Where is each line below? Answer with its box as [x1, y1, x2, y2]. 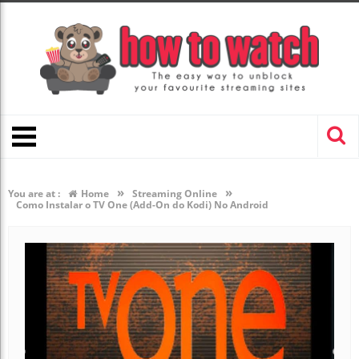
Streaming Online [132, 187, 217, 201]
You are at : [8, 187, 60, 201]
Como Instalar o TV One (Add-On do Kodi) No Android [16, 198, 268, 212]
